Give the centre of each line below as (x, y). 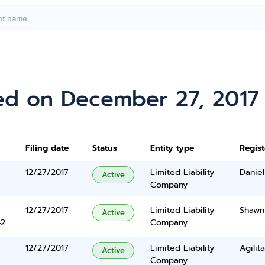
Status (105, 148)
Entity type (172, 148)
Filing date (47, 148)
